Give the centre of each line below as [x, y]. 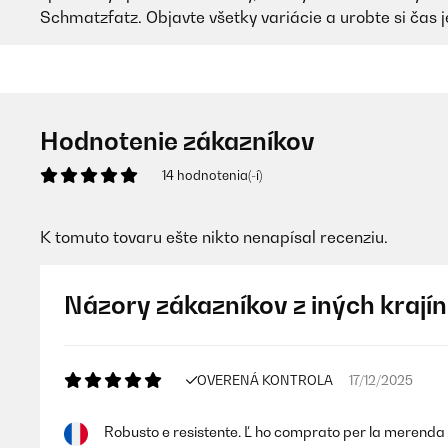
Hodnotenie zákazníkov [177, 141]
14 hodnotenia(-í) [212, 175]
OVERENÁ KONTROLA [265, 380]
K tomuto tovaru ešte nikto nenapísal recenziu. [214, 237]
